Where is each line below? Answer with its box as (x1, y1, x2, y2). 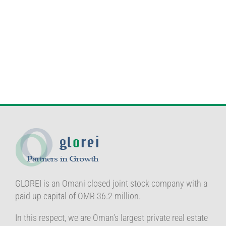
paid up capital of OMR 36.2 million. (15, 191, 141, 201)
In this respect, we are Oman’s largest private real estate (15, 212, 208, 223)
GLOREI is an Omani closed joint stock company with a (15, 178, 207, 189)
